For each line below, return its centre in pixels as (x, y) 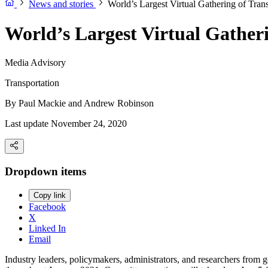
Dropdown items (45, 171)
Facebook (47, 207)
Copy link (50, 196)
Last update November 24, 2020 (66, 124)
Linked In (47, 229)
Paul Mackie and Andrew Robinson (86, 103)
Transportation (32, 83)
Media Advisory (35, 63)
